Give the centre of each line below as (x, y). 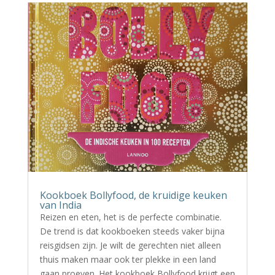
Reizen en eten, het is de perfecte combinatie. (130, 217)
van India (60, 205)
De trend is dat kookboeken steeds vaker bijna (132, 231)
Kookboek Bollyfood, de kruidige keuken (133, 195)
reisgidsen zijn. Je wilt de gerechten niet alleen (130, 245)
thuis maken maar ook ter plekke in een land (128, 259)
